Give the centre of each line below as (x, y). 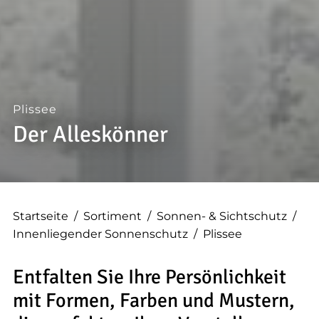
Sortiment (113, 216)
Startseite (41, 216)
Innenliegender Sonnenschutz (100, 234)
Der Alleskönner (90, 135)
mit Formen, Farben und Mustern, (154, 301)
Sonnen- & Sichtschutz (222, 216)
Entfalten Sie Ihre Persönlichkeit (150, 277)
